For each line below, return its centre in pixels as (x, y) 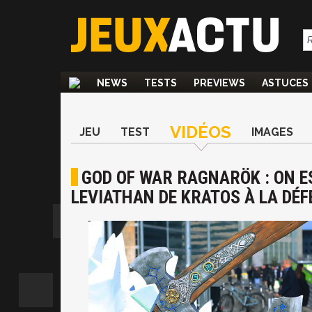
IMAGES (272, 132)
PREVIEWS (219, 83)
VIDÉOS (201, 132)
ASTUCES (285, 83)
